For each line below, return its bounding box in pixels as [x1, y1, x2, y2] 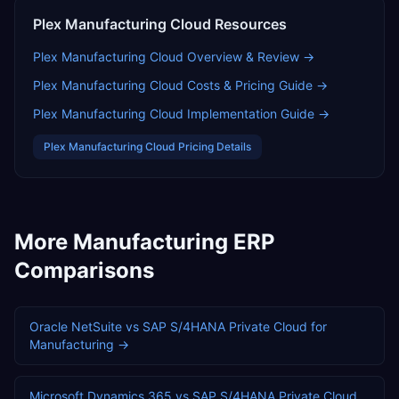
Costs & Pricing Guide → [183, 77, 328, 93]
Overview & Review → [183, 49, 314, 64]
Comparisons [14, 257, 154, 283]
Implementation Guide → [183, 106, 330, 121]
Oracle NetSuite [29, 319, 122, 334]
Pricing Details [175, 140, 251, 153]
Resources [211, 15, 287, 33]
